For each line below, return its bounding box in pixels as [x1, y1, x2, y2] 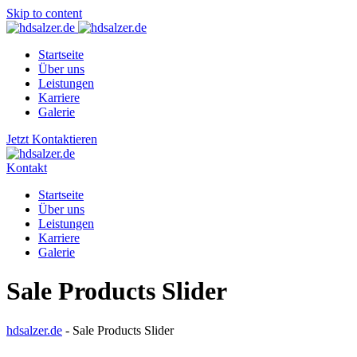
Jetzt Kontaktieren [6, 132, 97, 146]
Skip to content [6, 6, 82, 20]
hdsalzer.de [6, 323, 62, 337]
